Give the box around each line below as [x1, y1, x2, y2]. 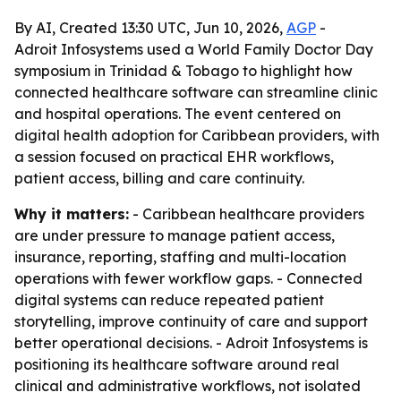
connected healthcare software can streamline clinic [14, 83, 378, 101]
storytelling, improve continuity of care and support [14, 312, 368, 330]
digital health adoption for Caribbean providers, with [14, 126, 380, 144]
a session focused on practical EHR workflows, [14, 148, 334, 166]
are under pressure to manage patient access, [14, 226, 335, 244]
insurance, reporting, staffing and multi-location [14, 248, 346, 266]
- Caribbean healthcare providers [129, 205, 364, 223]
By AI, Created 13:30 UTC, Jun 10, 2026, [14, 19, 286, 37]
